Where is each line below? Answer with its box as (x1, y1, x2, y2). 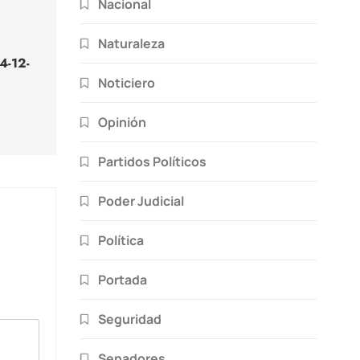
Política (98, 231, 144, 249)
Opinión (98, 112, 146, 131)
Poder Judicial (98, 191, 184, 210)
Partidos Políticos (98, 152, 207, 170)
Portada (98, 270, 147, 288)
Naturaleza (98, 34, 165, 52)
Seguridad (98, 309, 162, 328)
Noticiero (98, 73, 155, 92)
